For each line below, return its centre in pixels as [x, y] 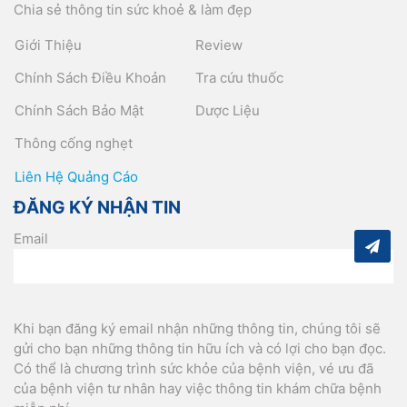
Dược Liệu [228, 110]
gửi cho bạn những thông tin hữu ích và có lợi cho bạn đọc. [200, 348]
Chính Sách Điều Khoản [90, 77]
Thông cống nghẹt [74, 143]
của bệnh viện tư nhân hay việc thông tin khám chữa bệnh [198, 388]
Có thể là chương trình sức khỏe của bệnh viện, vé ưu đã [194, 368]
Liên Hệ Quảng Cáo [76, 176]
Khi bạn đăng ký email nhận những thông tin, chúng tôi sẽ [197, 328]
